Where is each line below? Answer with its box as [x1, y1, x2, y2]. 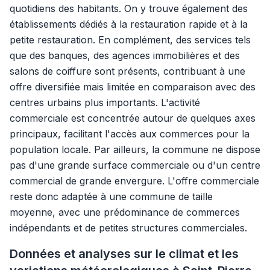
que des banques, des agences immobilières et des [10, 49, 240, 61]
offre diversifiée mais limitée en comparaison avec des [10, 81, 256, 93]
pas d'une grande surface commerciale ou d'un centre [10, 159, 260, 171]
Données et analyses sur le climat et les [10, 246, 239, 261]
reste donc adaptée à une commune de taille [10, 190, 213, 202]
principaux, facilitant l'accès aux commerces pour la [10, 128, 250, 140]
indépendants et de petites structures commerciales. [10, 222, 247, 234]
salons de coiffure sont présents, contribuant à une [10, 65, 245, 77]
